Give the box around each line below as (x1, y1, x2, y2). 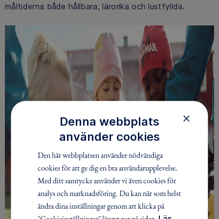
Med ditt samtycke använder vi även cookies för (38, 175, 176, 185)
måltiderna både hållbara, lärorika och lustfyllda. (5, 1, 185, 12)
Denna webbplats (60, 114, 159, 128)
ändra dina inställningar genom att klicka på (38, 200, 165, 211)
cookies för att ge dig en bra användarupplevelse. (38, 162, 178, 173)
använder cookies (59, 129, 160, 143)
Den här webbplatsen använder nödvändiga (38, 150, 163, 160)
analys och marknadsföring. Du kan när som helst (38, 188, 181, 198)
